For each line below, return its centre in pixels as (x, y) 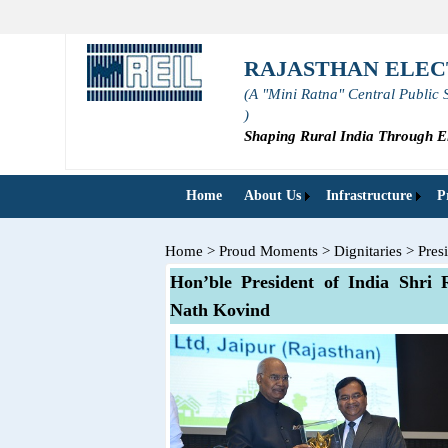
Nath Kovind (220, 310)
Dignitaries (368, 251)
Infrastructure (369, 195)
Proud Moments (268, 251)
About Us (272, 195)
